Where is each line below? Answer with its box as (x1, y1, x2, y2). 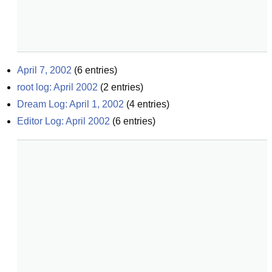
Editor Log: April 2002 (17, 116, 110, 126)
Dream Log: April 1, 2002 (17, 99, 124, 109)
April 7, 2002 (17, 65, 72, 75)
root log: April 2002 (17, 82, 98, 92)
